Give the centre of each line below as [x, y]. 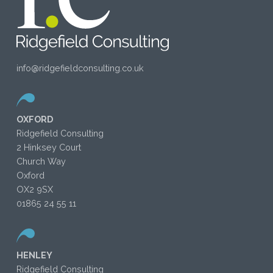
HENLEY [34, 255]
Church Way [41, 161]
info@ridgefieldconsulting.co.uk [80, 68]
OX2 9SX [34, 190]
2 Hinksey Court [48, 147]
